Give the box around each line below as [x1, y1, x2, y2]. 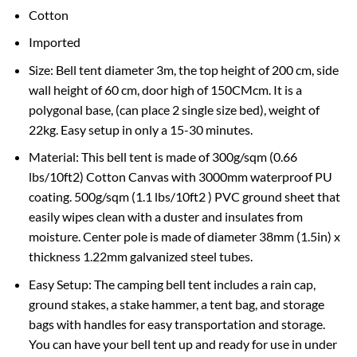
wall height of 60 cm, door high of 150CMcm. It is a [28, 81, 302, 97]
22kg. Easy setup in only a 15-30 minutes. [28, 121, 253, 137]
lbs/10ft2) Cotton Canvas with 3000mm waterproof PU [28, 169, 332, 185]
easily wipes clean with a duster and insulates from [28, 209, 303, 225]
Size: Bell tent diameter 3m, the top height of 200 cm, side [28, 61, 339, 77]
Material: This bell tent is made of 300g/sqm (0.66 [28, 149, 297, 165]
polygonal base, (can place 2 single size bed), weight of [28, 101, 320, 117]
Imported [28, 34, 80, 50]
